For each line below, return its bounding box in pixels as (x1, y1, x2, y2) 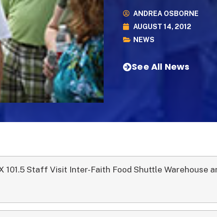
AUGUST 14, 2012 (133, 22, 191, 31)
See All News (132, 60, 190, 73)
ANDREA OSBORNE (133, 9, 199, 17)
